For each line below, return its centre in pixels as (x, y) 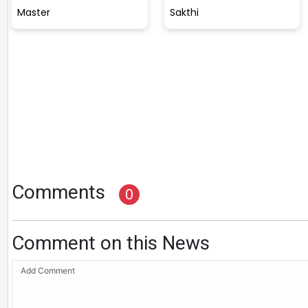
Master (34, 13)
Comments (58, 192)
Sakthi (184, 13)
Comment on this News (111, 243)
